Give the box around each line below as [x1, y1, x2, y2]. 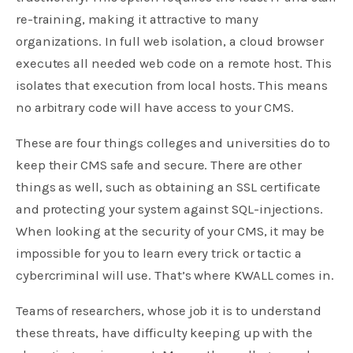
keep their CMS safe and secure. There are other [16, 158, 303, 173]
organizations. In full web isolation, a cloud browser [16, 34, 324, 50]
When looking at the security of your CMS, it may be [16, 224, 325, 240]
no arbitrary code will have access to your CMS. [16, 100, 295, 116]
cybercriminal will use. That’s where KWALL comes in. [16, 268, 334, 284]
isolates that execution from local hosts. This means [16, 78, 328, 94]
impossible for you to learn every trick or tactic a [16, 246, 302, 262]
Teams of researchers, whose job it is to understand [16, 303, 321, 318]
